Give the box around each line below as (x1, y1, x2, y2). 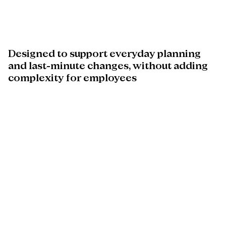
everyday (109, 49, 155, 60)
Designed (8, 49, 55, 60)
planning (157, 49, 201, 60)
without (133, 61, 172, 72)
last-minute (29, 61, 85, 72)
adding (174, 61, 208, 72)
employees (83, 73, 137, 84)
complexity (8, 73, 64, 84)
